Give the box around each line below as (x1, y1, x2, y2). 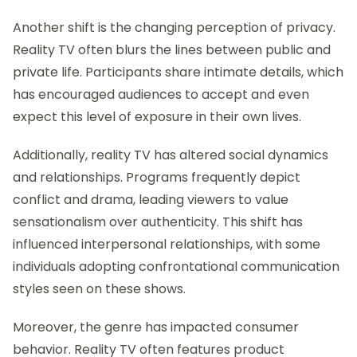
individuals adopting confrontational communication (13, 257, 339, 277)
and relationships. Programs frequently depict (13, 168, 300, 187)
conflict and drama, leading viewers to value (13, 190, 288, 210)
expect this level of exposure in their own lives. (13, 108, 301, 127)
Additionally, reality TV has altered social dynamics (13, 146, 328, 165)
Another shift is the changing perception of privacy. (13, 18, 335, 37)
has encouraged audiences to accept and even (13, 85, 309, 104)
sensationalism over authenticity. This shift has (13, 213, 303, 232)
